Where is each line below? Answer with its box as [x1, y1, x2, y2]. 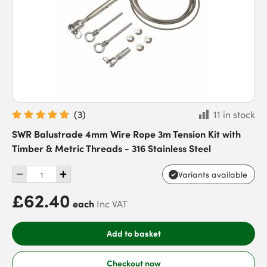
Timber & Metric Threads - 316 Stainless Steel [12, 141, 211, 154]
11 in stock [213, 108, 255, 121]
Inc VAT [97, 197, 128, 210]
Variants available [178, 169, 247, 180]
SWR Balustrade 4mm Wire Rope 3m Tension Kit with [12, 127, 241, 140]
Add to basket [106, 227, 161, 239]
